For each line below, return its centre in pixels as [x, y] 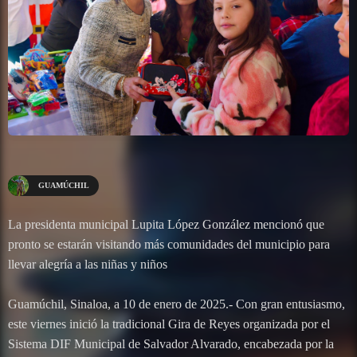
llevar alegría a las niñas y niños [88, 265]
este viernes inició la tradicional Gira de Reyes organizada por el [169, 324]
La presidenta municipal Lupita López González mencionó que [166, 225]
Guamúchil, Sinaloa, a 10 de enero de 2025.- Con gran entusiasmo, [177, 304]
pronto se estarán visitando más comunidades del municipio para [169, 245]
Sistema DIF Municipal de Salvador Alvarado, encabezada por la [171, 344]
